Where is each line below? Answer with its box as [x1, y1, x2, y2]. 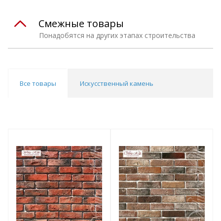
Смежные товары [38, 16, 124, 30]
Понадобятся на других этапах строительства [39, 30, 195, 40]
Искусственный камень [80, 78, 153, 88]
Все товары [20, 78, 56, 88]
